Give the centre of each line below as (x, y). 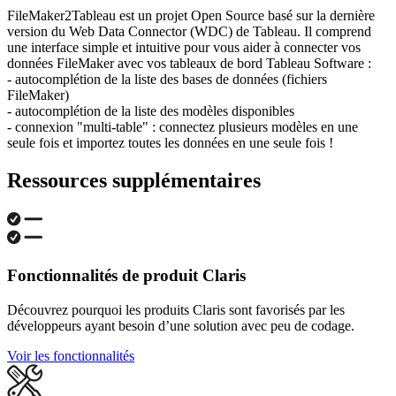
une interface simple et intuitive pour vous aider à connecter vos (184, 48)
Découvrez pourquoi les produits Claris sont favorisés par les (176, 309)
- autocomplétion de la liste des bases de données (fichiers (167, 80)
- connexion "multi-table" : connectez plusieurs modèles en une (183, 127)
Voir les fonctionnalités (71, 355)
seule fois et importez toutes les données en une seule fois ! (170, 143)
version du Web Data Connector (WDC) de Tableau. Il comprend (189, 32)
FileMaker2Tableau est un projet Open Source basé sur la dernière (191, 16)
